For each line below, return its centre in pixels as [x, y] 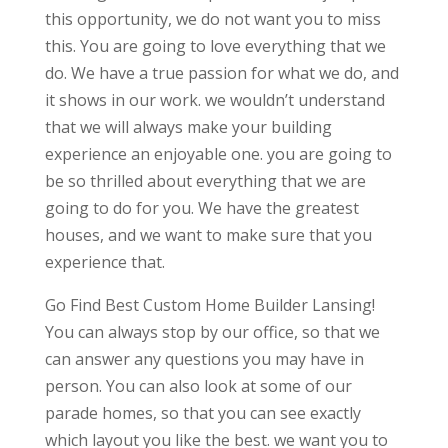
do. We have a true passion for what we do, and [221, 73]
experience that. [104, 262]
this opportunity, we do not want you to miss [212, 19]
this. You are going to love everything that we [215, 46]
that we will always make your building [188, 127]
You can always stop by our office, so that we [212, 332]
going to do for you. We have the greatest [201, 208]
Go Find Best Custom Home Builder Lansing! [209, 305]
